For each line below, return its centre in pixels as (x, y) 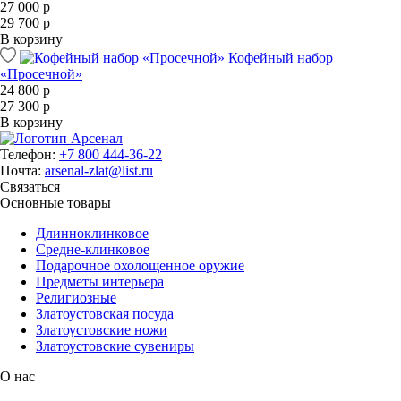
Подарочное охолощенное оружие (140, 265)
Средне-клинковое (93, 249)
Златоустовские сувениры (115, 346)
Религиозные (76, 297)
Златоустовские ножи (102, 329)
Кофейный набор (281, 57)
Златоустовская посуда (105, 313)
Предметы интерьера (100, 281)
